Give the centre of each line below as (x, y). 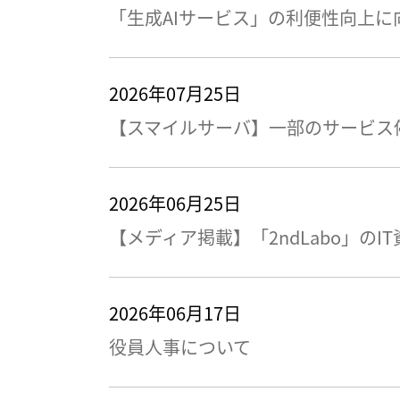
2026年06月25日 (175, 203)
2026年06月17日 (175, 313)
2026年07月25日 (175, 93)
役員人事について (180, 347)
